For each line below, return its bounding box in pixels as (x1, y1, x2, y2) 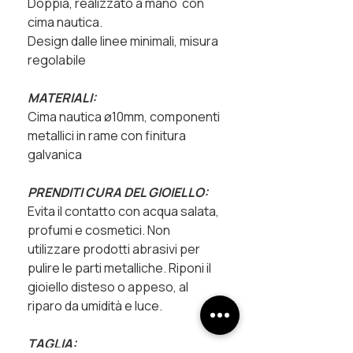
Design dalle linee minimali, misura (28, 32, 218, 50)
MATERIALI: (28, 88, 96, 106)
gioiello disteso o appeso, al (28, 277, 188, 295)
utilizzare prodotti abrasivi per (28, 240, 200, 258)
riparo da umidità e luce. (28, 296, 162, 314)
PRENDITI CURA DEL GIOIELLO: (28, 183, 208, 201)
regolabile (28, 50, 86, 69)
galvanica (28, 145, 82, 163)
